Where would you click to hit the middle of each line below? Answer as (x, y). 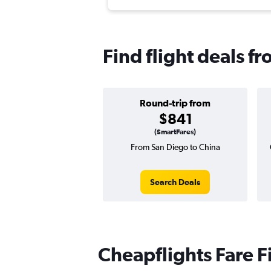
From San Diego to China (175, 147)
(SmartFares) (175, 132)
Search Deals (175, 182)
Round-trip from (175, 103)
